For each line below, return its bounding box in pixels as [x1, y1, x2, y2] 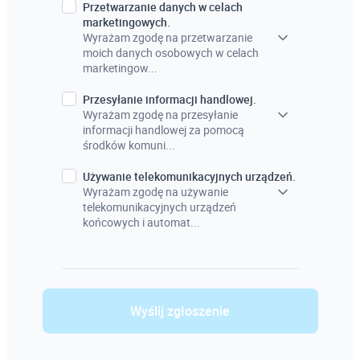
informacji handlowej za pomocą [82, 122, 244, 137]
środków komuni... [82, 137, 175, 153]
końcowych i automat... [82, 215, 200, 230]
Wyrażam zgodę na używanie [82, 184, 228, 199]
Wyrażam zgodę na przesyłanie [82, 107, 238, 122]
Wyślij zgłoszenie [130, 302, 230, 320]
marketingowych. [82, 14, 170, 30]
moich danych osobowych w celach [82, 45, 259, 60]
